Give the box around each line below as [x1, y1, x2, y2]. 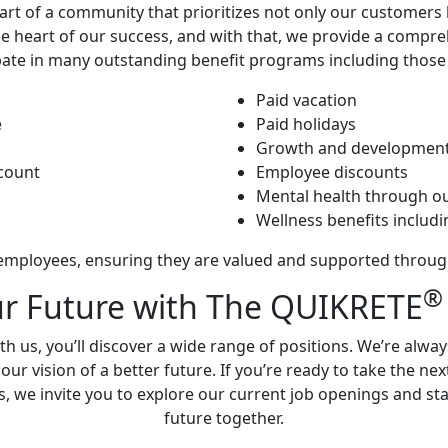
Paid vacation [256, 88, 357, 111]
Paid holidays [256, 112, 356, 135]
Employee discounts [256, 160, 408, 183]
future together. [164, 406, 284, 429]
